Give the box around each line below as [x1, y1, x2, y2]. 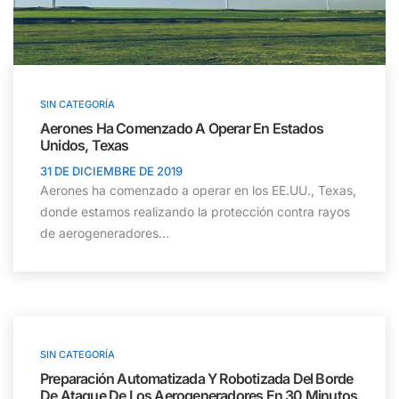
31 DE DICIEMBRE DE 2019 [40, 163, 183, 178]
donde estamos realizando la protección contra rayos [40, 203, 350, 219]
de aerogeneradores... [40, 224, 169, 240]
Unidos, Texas [40, 135, 129, 154]
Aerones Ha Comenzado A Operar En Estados [40, 118, 324, 137]
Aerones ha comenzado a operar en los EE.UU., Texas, [40, 182, 356, 198]
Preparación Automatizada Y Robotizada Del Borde [40, 369, 354, 387]
